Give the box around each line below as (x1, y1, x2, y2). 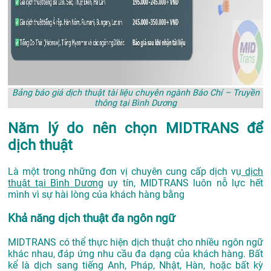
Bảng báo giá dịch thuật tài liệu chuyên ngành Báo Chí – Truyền (11, 87, 260, 98)
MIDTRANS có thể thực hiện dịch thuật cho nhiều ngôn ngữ (8, 236, 263, 248)
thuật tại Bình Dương (8, 177, 103, 189)
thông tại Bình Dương (94, 97, 177, 108)
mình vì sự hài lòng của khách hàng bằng (8, 189, 187, 201)
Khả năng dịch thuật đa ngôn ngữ (8, 212, 175, 226)
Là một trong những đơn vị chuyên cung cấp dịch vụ (8, 166, 242, 178)
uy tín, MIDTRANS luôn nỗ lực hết (103, 177, 264, 189)
